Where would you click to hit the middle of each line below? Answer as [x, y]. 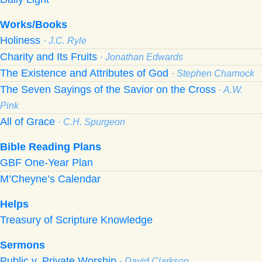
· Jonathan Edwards [142, 57]
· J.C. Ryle [65, 40]
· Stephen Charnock [213, 73]
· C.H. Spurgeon [92, 122]
